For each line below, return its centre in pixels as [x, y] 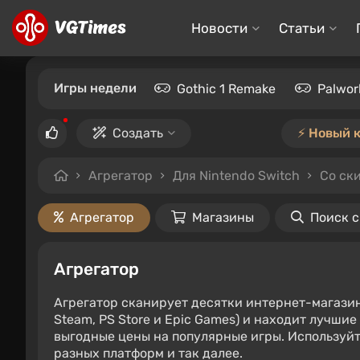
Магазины [223, 217]
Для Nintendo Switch [236, 176]
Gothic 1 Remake [226, 89]
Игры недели [95, 88]
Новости [219, 28]
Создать [138, 133]
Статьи [301, 28]
